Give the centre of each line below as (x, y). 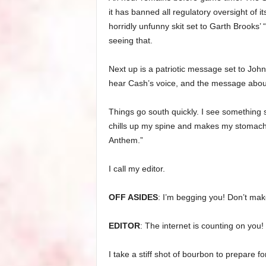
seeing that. (130, 40)
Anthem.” (126, 140)
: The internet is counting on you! (202, 226)
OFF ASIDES (133, 197)
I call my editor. (137, 169)
